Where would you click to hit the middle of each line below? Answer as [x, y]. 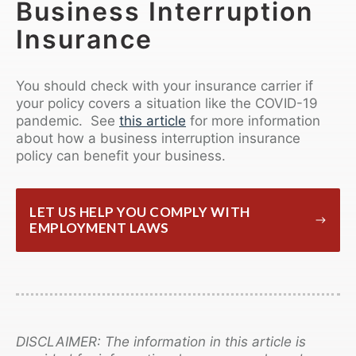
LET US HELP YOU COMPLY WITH [140, 211]
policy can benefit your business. [121, 155]
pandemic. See [68, 120]
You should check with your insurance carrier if [164, 85]
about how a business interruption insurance [158, 138]
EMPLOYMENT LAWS [99, 227]
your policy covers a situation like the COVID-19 [167, 103]
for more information [253, 120]
